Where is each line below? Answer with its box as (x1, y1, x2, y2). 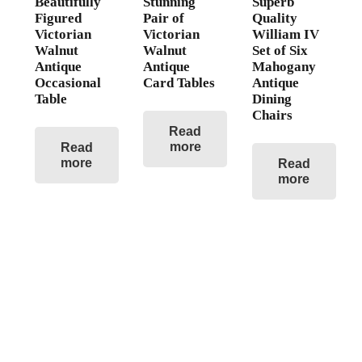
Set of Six (251, 43, 308, 58)
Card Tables (143, 75, 216, 90)
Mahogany (251, 59, 316, 74)
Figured (34, 11, 82, 26)
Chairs (251, 107, 293, 123)
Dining (251, 91, 292, 107)
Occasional (34, 75, 101, 90)
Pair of (143, 11, 185, 26)
